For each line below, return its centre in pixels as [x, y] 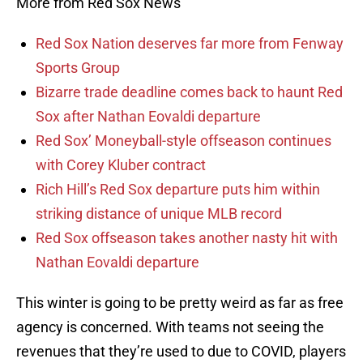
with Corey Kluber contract [121, 165]
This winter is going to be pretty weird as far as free [180, 303]
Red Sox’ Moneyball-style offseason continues [184, 141]
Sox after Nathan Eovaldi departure [148, 117]
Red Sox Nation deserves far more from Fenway [190, 44]
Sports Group [78, 68]
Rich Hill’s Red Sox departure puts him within [178, 190]
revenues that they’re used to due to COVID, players [181, 352]
